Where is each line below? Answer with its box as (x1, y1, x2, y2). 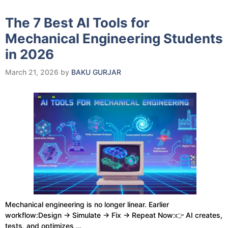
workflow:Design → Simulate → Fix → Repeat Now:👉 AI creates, (5, 211, 222, 220)
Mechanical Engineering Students (5, 31, 223, 46)
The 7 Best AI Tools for (5, 15, 150, 31)
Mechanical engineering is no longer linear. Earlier (5, 200, 169, 209)
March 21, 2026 (5, 68, 59, 76)
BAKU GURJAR (71, 68, 121, 76)
